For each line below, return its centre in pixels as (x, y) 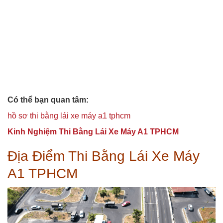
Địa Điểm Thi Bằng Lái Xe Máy (104, 156)
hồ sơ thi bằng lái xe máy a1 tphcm (69, 116)
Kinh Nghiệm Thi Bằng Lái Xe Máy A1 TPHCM (93, 132)
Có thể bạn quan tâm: (48, 100)
